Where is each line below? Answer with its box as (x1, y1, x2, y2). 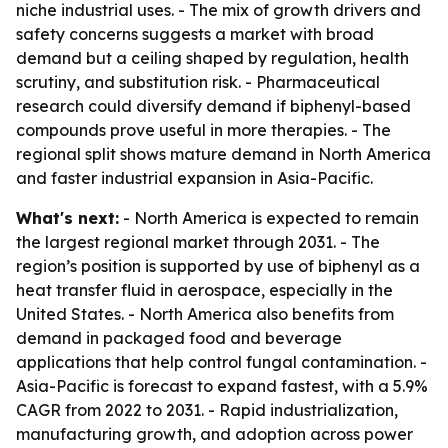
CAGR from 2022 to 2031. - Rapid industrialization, (16, 400, 398, 420)
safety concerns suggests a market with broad (16, 24, 374, 44)
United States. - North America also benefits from (16, 304, 394, 324)
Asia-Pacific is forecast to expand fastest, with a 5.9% (16, 376, 428, 396)
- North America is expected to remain (119, 208, 419, 228)
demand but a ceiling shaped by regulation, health (16, 48, 409, 68)
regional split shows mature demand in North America (16, 144, 431, 164)
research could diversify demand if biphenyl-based (16, 96, 411, 116)
